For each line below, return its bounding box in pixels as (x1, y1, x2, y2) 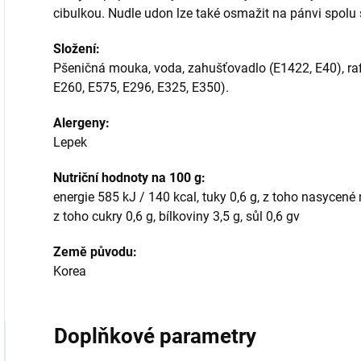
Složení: (53, 41, 100, 56)
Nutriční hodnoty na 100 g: (53, 170, 205, 185)
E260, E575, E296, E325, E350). (53, 80, 229, 95)
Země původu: (53, 244, 137, 259)
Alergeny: (53, 115, 110, 131)
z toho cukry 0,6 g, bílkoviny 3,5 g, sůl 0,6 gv (53, 209, 300, 224)
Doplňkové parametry (54, 324, 256, 348)
